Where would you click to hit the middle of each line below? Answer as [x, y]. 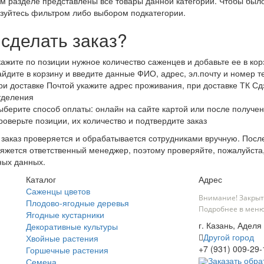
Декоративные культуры [72, 227]
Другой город [228, 237]
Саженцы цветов [58, 191]
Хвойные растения [62, 238]
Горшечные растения [67, 250]
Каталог [41, 179]
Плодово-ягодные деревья [77, 203]
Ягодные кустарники [65, 215]
